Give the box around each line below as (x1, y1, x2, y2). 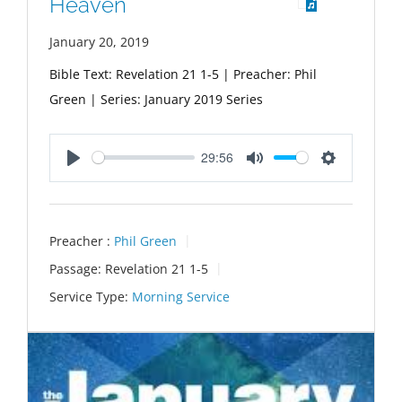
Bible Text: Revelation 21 (49, 65, 197, 83)
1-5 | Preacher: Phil (197, 65, 317, 83)
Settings (328, 167, 376, 187)
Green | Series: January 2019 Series (49, 90, 263, 108)
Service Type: (49, 288, 128, 306)
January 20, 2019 (49, 32, 149, 50)
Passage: (49, 260, 101, 277)
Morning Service (132, 288, 230, 306)
